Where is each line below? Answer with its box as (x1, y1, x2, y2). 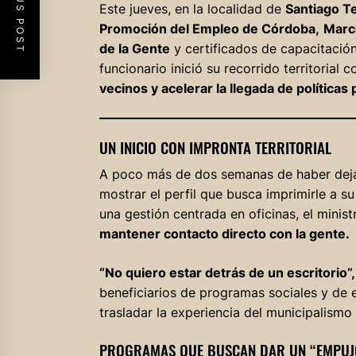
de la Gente (99, 41, 170, 57)
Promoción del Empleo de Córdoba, (99, 21, 319, 37)
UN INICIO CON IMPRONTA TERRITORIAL (99, 137, 331, 159)
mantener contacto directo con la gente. (99, 226, 350, 242)
